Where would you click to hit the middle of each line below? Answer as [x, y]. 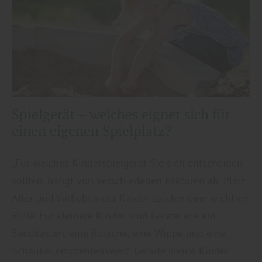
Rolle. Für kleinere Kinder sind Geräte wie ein [114, 215]
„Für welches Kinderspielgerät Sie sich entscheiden [127, 163]
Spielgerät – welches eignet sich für [121, 114]
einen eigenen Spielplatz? [92, 130]
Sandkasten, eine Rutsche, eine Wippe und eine [119, 233]
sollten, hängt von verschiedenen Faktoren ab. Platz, [130, 180]
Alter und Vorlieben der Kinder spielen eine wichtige [130, 198]
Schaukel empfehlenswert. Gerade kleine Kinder [120, 250]
